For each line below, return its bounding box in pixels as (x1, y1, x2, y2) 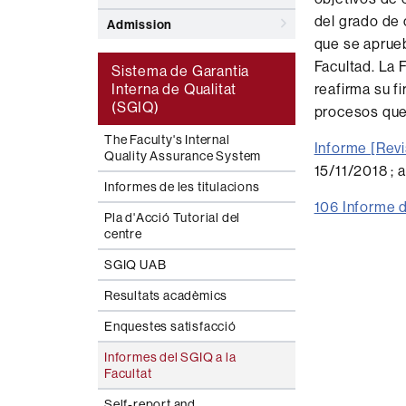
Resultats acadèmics (104, 287, 228, 304)
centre (104, 226, 142, 242)
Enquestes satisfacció (104, 318, 237, 334)
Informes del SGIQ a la (104, 349, 237, 365)
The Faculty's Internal (104, 131, 230, 148)
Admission (107, 16, 173, 33)
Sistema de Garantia (111, 62, 250, 80)
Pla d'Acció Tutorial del (104, 209, 241, 226)
